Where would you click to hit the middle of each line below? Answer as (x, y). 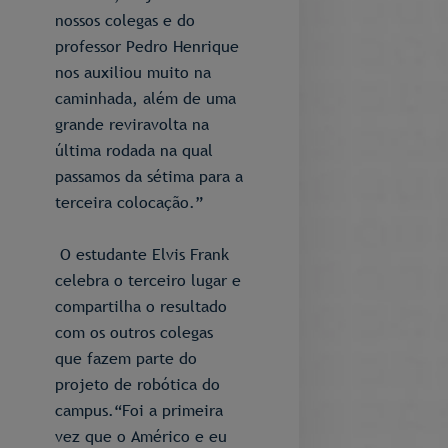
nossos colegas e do (125, 20)
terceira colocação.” (129, 202)
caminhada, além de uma (145, 98)
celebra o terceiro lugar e (148, 280)
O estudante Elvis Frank (142, 254)
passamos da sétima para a (149, 176)
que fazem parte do (126, 358)
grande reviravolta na (132, 124)
